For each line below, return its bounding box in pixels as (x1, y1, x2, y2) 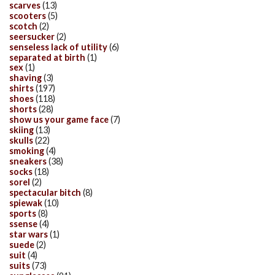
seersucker (9, 31, 55, 42)
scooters (9, 10, 46, 21)
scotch (9, 20, 37, 31)
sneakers (9, 156, 47, 167)
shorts (9, 104, 37, 115)
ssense (9, 218, 37, 229)
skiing (9, 125, 34, 136)
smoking (9, 145, 44, 157)
